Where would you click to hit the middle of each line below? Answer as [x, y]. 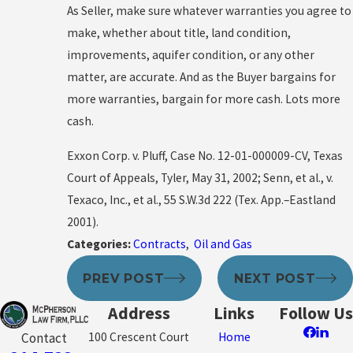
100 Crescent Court [139, 336]
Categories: [100, 244]
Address [139, 313]
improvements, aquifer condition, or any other [190, 55]
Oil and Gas [223, 244]
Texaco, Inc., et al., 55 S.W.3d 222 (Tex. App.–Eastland [201, 200]
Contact [44, 338]
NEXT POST [275, 278]
